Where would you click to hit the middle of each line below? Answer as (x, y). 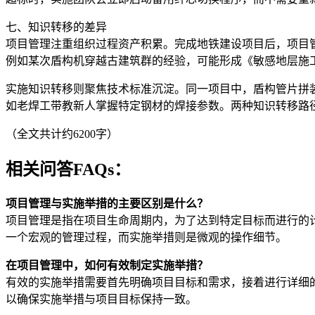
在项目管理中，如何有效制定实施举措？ (107, 265)
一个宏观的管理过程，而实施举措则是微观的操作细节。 (146, 237)
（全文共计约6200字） (62, 134)
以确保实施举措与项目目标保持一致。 (101, 299)
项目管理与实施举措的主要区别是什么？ (107, 203)
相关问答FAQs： (68, 169)
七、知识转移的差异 (56, 27)
